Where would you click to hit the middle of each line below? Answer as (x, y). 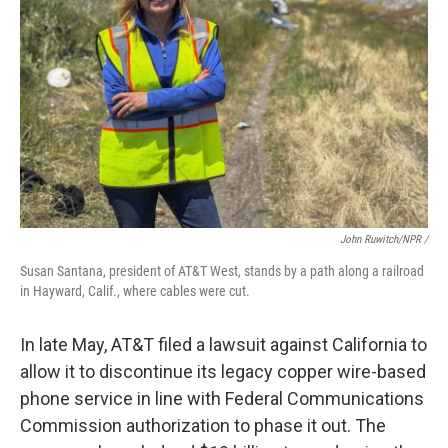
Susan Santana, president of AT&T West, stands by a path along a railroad (222, 271)
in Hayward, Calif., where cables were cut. (135, 291)
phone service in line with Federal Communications (222, 399)
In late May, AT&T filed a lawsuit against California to (223, 345)
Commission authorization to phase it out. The (203, 426)
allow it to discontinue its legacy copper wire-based (223, 372)
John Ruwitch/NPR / (384, 240)
